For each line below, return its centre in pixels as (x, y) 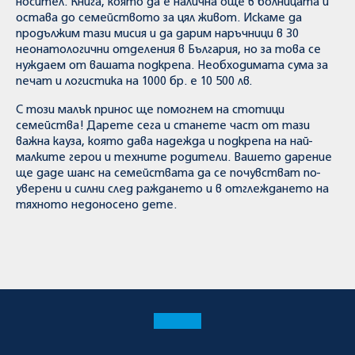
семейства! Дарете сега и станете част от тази (163, 126)
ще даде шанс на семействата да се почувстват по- (168, 174)
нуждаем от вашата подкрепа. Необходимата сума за (172, 66)
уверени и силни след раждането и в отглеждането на (172, 189)
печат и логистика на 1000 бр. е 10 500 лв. (134, 82)
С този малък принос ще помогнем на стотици (150, 110)
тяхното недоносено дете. (96, 205)
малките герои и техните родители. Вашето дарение (174, 158)
